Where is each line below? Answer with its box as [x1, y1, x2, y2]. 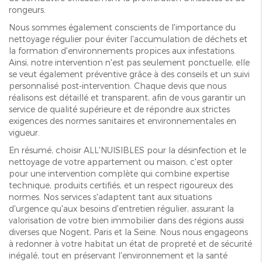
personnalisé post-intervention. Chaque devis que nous [9, 81, 226, 91]
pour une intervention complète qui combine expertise [9, 168, 229, 179]
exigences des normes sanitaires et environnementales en [9, 116, 236, 126]
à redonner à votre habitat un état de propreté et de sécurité [9, 239, 252, 249]
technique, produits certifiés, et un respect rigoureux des [9, 180, 233, 191]
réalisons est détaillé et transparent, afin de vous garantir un [9, 92, 246, 103]
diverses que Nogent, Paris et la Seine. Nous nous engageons [9, 227, 248, 237]
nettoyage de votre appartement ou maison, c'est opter [9, 157, 233, 167]
